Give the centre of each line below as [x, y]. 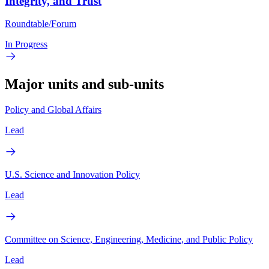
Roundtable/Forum [41, 24]
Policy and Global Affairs [53, 110]
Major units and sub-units [84, 84]
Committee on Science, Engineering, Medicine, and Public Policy [129, 240]
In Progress [26, 44]
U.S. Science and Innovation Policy [72, 175]
